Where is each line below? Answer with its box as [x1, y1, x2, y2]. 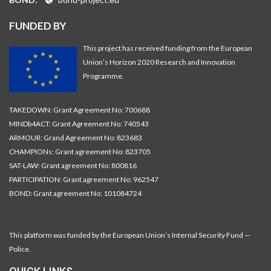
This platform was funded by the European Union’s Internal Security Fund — [9, 230, 250, 240]
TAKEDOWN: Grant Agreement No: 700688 [9, 105, 150, 114]
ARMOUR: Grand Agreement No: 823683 [9, 133, 142, 142]
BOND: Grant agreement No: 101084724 [9, 189, 142, 198]
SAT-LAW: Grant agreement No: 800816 [9, 161, 137, 170]
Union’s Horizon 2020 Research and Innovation [82, 57, 235, 67]
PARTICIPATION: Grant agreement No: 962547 [9, 175, 158, 184]
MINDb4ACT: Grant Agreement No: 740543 [9, 119, 149, 128]
